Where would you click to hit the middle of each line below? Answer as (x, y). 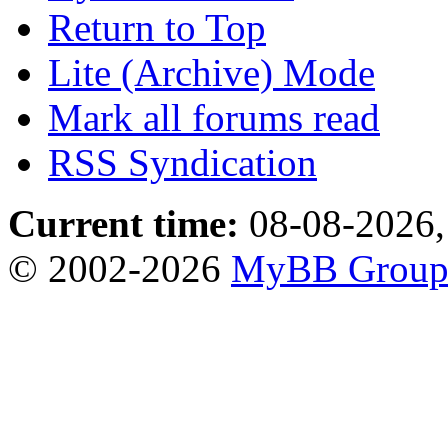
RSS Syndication (182, 162)
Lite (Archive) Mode (211, 72)
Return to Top (157, 27)
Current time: (123, 223)
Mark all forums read (214, 117)
